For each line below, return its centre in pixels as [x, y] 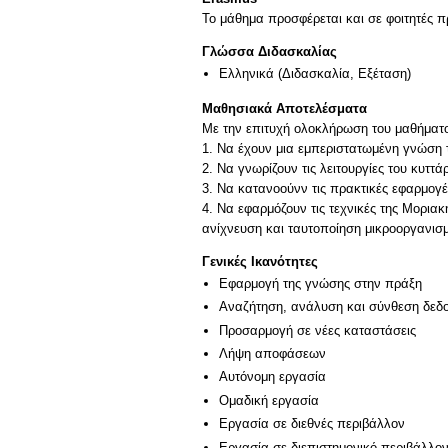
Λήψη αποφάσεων [272, 354]
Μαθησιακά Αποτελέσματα [284, 108]
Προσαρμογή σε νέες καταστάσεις [317, 330]
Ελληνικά [246, 74]
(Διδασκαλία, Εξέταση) [342, 74]
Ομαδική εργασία [269, 400]
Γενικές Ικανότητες [260, 262]
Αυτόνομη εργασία [272, 377]
